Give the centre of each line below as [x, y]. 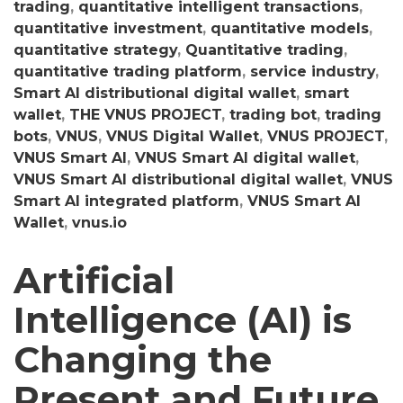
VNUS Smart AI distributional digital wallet [178, 179]
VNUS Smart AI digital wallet [245, 158]
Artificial [94, 280]
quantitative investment [108, 28]
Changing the [143, 359]
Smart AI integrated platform [126, 201]
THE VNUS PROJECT [145, 115]
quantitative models [290, 28]
